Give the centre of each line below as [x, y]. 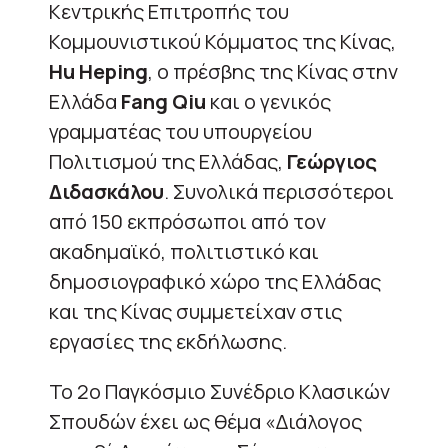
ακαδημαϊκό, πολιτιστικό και [184, 251]
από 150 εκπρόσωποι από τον [187, 221]
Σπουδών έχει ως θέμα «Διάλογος [205, 421]
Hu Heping [98, 71]
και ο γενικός [268, 101]
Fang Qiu [161, 101]
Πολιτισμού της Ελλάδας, [168, 161]
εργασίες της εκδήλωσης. [168, 341]
